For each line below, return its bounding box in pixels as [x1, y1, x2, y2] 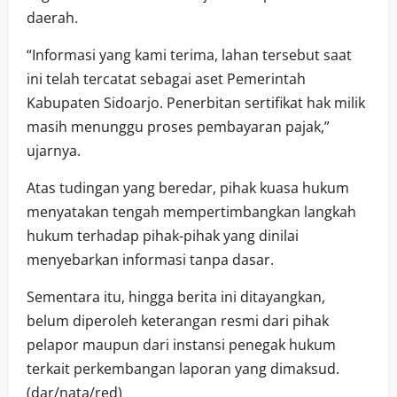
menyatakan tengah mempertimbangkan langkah [27, 201, 356, 222]
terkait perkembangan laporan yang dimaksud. [27, 358, 339, 378]
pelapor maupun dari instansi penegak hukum [27, 334, 336, 354]
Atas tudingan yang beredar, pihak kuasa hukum [27, 177, 349, 198]
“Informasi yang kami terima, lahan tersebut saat [27, 44, 352, 65]
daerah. [27, 7, 78, 27]
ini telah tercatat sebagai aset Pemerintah [27, 68, 306, 89]
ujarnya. [27, 140, 81, 160]
